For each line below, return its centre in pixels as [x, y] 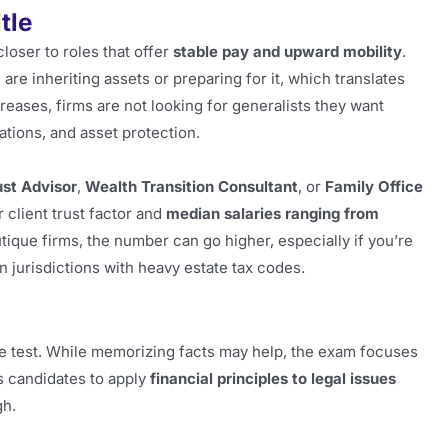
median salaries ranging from [272, 213]
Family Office [374, 186]
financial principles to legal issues [273, 378]
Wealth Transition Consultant [191, 186]
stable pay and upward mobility [287, 52]
